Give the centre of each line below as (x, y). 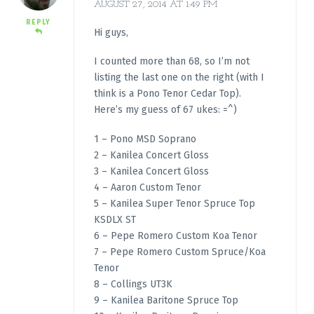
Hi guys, (111, 32)
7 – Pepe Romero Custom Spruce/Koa (179, 252)
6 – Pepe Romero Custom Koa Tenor (175, 235)
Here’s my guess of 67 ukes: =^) (165, 110)
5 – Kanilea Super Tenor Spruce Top (174, 203)
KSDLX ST (115, 219)
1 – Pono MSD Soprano (145, 139)
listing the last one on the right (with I (179, 78)
